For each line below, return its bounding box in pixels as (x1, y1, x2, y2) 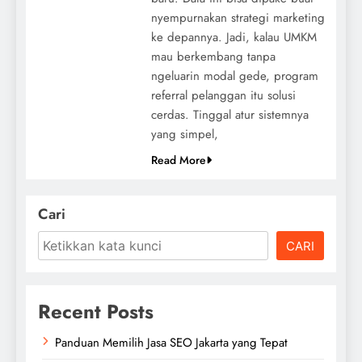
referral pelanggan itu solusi (150, 86, 296, 104)
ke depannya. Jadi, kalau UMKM (150, 27, 317, 46)
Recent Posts (38, 297, 154, 326)
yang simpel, (150, 124, 218, 143)
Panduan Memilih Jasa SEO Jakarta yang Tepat (55, 333, 288, 351)
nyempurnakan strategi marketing (150, 8, 325, 27)
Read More (150, 151, 206, 168)
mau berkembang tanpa (150, 47, 276, 65)
